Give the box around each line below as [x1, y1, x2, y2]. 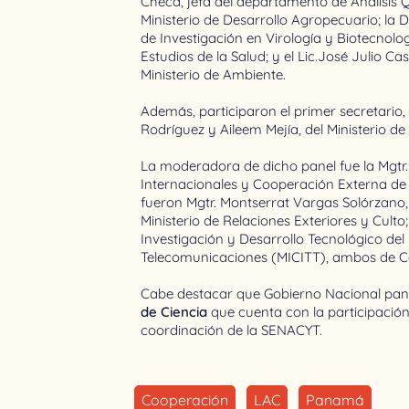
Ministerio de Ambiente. [141, 65, 290, 83]
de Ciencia [141, 302, 208, 320]
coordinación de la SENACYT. [141, 320, 323, 339]
